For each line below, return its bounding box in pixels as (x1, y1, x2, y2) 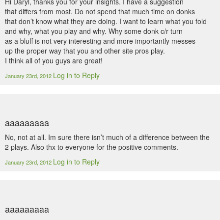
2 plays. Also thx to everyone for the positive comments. (5, 142, 178, 152)
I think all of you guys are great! (5, 55, 103, 65)
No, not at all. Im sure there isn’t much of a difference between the (5, 132, 210, 142)
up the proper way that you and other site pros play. (5, 46, 165, 55)
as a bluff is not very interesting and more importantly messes (5, 36, 195, 46)
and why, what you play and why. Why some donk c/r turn (5, 26, 183, 36)
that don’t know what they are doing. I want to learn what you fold (5, 16, 207, 26)
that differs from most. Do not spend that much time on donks (5, 6, 195, 16)
